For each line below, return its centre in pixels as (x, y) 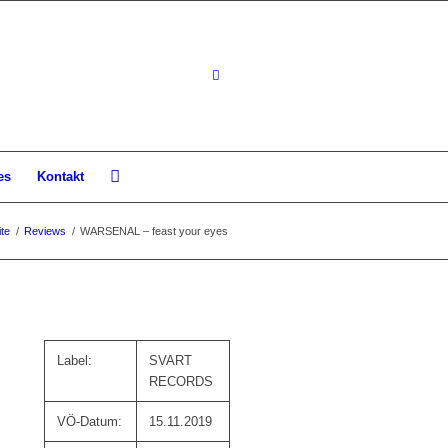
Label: (75, 360)
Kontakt (60, 176)
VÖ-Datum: (90, 421)
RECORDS (181, 381)
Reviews (45, 231)
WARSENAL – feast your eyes (154, 231)
